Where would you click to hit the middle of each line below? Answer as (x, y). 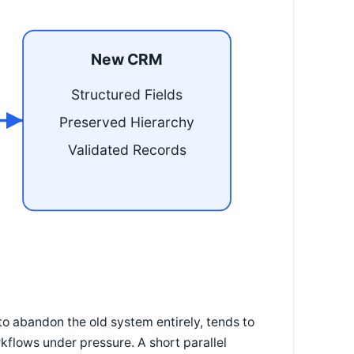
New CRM (127, 59)
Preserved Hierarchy (127, 122)
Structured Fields (127, 94)
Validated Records (127, 149)
